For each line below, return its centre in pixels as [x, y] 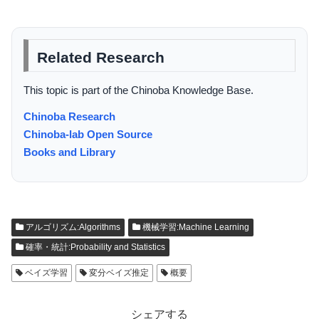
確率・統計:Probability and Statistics [94, 247]
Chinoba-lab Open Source [88, 135]
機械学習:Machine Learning [195, 228]
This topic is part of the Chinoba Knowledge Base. [138, 90]
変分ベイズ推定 [118, 273]
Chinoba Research [69, 117]
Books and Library [69, 152]
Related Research [101, 58]
